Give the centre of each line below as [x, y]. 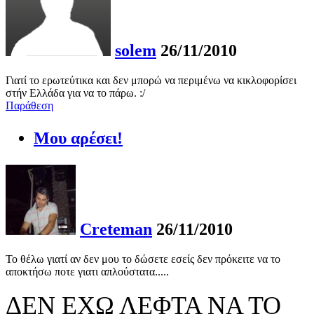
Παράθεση [29, 105]
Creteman [116, 229]
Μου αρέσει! [78, 138]
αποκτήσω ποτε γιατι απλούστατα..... [87, 271]
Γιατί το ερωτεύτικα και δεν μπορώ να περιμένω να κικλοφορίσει [151, 80]
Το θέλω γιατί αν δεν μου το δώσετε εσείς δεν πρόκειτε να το [143, 259]
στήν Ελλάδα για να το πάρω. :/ [75, 93]
